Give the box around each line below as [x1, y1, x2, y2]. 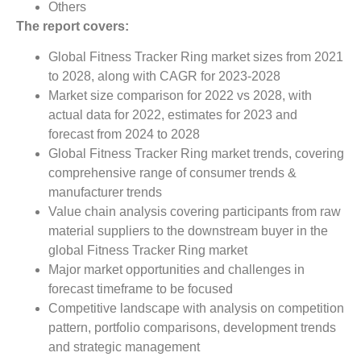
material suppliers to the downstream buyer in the [48, 224, 328, 239]
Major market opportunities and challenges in [48, 263, 305, 277]
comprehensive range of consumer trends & [48, 166, 297, 180]
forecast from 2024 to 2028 [48, 127, 200, 142]
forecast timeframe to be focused [48, 282, 233, 297]
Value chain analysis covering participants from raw [48, 205, 341, 219]
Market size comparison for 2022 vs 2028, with [48, 89, 312, 103]
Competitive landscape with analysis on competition [48, 301, 344, 316]
